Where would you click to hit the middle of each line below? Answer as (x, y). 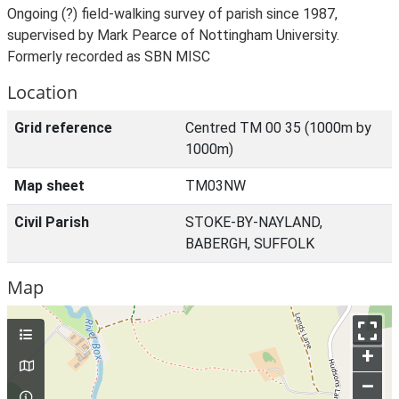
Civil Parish (52, 222)
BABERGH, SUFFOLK (250, 244)
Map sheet (49, 186)
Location (42, 92)
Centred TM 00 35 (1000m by (278, 128)
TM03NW (216, 186)
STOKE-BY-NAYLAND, (254, 222)
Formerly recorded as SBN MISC (109, 57)
